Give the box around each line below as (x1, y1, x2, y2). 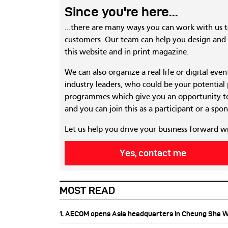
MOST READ (60, 184, 115, 196)
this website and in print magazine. (65, 48, 189, 56)
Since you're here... (65, 4, 178, 19)
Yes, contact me (119, 148, 188, 158)
